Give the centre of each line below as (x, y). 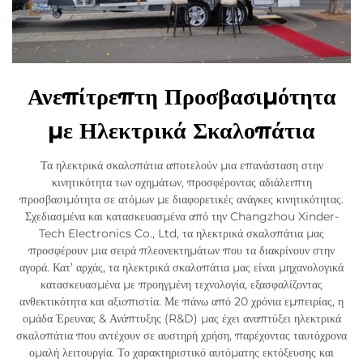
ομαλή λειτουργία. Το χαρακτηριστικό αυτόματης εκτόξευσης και (181, 353)
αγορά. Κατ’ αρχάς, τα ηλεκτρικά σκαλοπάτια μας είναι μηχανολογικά (181, 268)
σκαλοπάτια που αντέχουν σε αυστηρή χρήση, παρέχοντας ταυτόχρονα (181, 336)
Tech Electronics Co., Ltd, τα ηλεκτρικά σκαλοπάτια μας (181, 234)
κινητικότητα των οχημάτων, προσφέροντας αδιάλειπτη (181, 183)
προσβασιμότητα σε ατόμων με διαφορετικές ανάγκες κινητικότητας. (181, 200)
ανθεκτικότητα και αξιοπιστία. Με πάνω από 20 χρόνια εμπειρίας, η (181, 302)
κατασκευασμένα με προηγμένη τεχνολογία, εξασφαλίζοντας (181, 285)
